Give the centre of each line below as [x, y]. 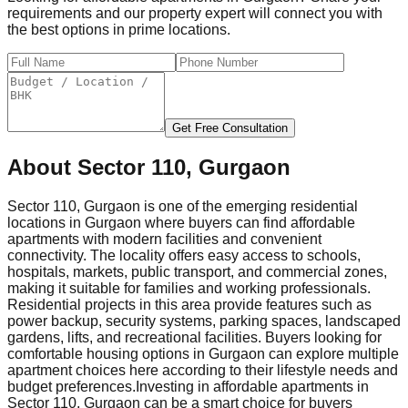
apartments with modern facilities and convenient [164, 240]
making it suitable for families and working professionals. [189, 289]
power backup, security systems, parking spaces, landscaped [204, 321]
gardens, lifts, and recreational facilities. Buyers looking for [194, 338]
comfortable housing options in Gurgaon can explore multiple [203, 354]
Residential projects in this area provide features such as [189, 305]
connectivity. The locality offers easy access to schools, [184, 256]
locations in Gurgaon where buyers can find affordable [181, 223]
